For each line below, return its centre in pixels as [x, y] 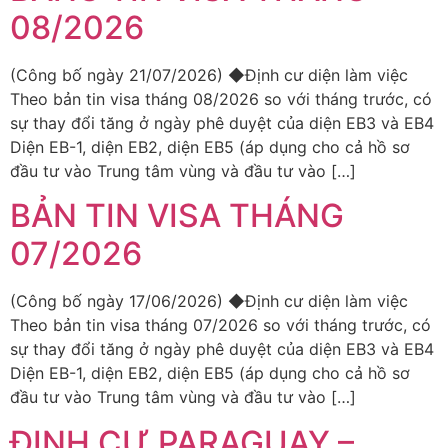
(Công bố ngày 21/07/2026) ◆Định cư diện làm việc [209, 74]
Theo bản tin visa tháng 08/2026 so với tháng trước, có [221, 98]
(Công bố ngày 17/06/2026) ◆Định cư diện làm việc [209, 301]
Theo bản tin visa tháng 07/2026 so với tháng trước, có [220, 325]
